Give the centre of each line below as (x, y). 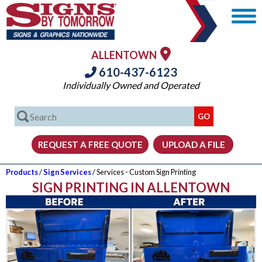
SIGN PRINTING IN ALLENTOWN (131, 187)
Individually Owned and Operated (131, 85)
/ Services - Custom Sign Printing (144, 172)
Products (22, 172)
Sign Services (67, 172)
